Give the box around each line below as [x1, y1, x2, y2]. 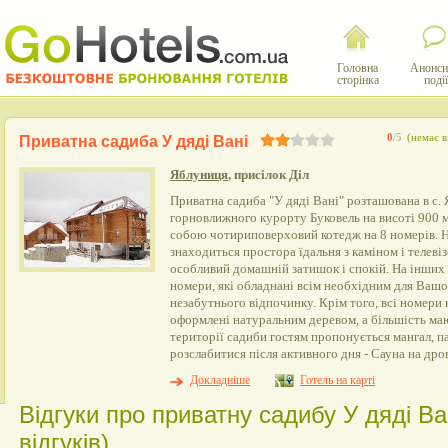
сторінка [336, 73, 379, 87]
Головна [337, 61, 378, 75]
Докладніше [190, 373, 250, 387]
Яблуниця [170, 167, 228, 182]
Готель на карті [300, 373, 375, 387]
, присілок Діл [228, 167, 309, 182]
